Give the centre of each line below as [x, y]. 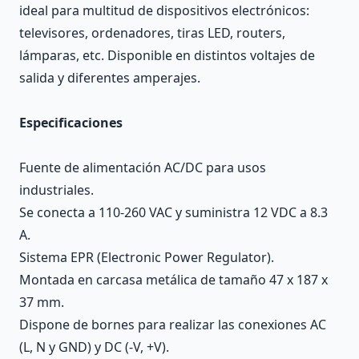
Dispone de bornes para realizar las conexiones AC [173, 324]
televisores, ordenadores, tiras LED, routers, [152, 32]
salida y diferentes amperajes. [110, 77]
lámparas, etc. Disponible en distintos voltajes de [167, 55]
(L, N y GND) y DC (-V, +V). [94, 347]
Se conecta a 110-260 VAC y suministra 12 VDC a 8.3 [173, 212]
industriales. [56, 190]
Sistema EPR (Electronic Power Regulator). [147, 257]
